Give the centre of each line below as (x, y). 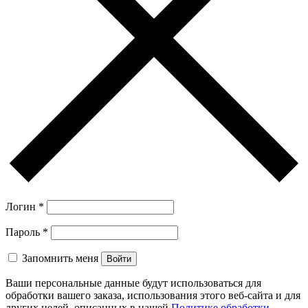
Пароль (24, 232)
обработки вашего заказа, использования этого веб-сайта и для (153, 296)
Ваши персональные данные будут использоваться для (133, 283)
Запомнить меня (60, 258)
